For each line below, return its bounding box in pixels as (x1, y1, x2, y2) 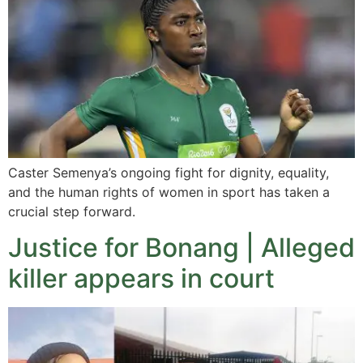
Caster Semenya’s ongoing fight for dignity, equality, (8, 164, 329, 181)
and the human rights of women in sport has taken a (8, 183, 330, 200)
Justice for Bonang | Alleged (8, 232, 355, 264)
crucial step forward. (8, 203, 135, 220)
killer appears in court (8, 263, 275, 295)
